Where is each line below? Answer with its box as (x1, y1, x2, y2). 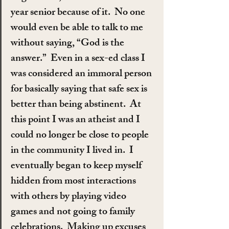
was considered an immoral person (11, 65, 154, 83)
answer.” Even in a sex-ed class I (11, 50, 147, 68)
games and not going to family (11, 203, 137, 221)
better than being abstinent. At (11, 96, 143, 114)
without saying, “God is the (11, 34, 126, 53)
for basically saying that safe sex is (11, 80, 149, 99)
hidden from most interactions (11, 172, 138, 191)
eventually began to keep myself (11, 157, 144, 175)
